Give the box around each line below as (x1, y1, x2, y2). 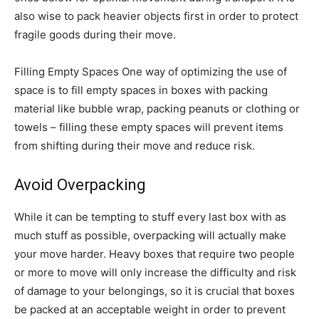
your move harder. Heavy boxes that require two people (14, 246, 295, 261)
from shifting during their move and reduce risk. (14, 138, 255, 152)
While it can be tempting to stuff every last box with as (14, 209, 286, 224)
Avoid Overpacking (14, 175, 146, 194)
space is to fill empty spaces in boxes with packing (14, 83, 268, 97)
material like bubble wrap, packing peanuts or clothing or (14, 101, 300, 115)
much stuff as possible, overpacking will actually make (14, 228, 286, 242)
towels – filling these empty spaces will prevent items (14, 120, 283, 134)
